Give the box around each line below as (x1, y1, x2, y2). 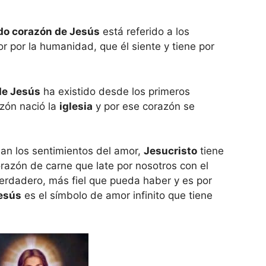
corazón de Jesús (12, 26, 100, 38)
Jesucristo (144, 145, 197, 157)
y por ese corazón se (93, 100, 195, 112)
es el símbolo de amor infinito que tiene (21, 189, 213, 202)
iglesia (59, 100, 93, 112)
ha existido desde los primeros (40, 85, 190, 97)
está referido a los (100, 26, 189, 38)
